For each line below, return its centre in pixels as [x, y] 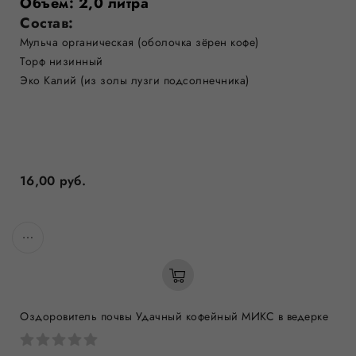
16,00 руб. [53, 181]
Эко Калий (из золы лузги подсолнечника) [135, 80]
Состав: [49, 23]
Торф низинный [62, 61]
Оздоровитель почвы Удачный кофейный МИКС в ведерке [174, 316]
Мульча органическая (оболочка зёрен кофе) [139, 42]
